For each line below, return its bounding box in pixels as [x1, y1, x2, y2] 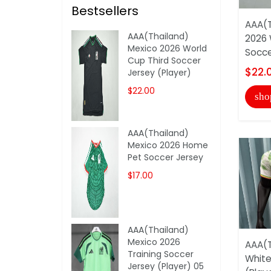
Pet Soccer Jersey [128, 151, 204, 163]
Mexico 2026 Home [128, 139, 209, 151]
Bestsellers [71, 2, 139, 19]
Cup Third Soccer [128, 54, 201, 67]
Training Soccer [128, 247, 194, 260]
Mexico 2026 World [128, 42, 207, 54]
